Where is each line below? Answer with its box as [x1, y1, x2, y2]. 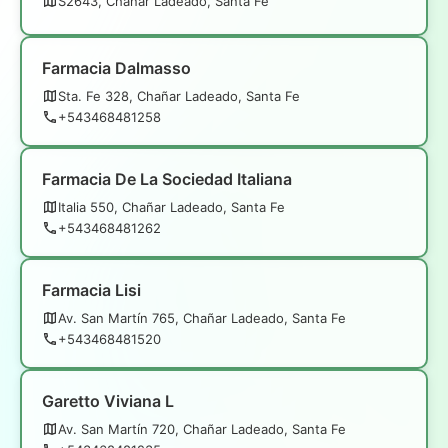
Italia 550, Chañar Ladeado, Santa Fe [58, 198, 285, 215]
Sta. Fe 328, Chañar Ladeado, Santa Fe [58, 87, 300, 104]
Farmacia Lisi [42, 279, 141, 300]
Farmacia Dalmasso [42, 57, 191, 78]
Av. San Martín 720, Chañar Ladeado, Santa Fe [58, 420, 346, 437]
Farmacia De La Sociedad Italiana [42, 168, 292, 189]
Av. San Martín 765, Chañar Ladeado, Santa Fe [58, 309, 346, 326]
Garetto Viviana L [42, 390, 174, 411]
